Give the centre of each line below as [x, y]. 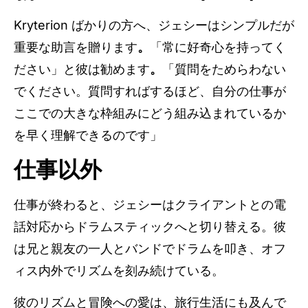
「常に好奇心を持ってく [218, 47]
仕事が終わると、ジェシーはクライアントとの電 [150, 204]
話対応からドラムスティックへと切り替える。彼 [150, 226]
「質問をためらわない [224, 69]
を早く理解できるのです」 [90, 135]
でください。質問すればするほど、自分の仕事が [150, 91]
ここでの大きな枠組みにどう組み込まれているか [150, 113]
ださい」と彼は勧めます [82, 69]
